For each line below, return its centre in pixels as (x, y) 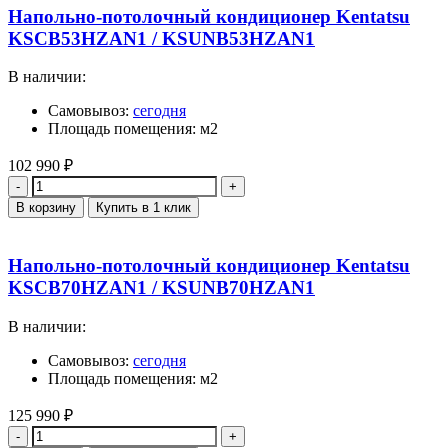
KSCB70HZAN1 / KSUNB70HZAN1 (161, 287)
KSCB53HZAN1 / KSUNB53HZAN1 (161, 38)
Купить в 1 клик (143, 208)
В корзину (46, 208)
